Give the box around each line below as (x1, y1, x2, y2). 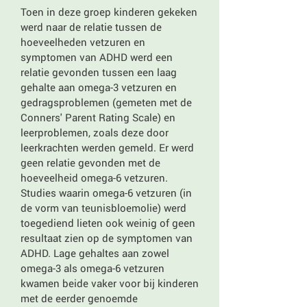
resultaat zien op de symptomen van (21, 231, 193, 245)
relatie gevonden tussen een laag (21, 65, 177, 79)
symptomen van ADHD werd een (21, 50, 173, 64)
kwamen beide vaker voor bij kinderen (21, 276, 199, 290)
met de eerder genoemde (21, 291, 138, 305)
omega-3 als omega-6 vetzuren (21, 261, 164, 275)
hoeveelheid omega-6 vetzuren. (21, 171, 168, 184)
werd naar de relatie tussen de (21, 20, 162, 34)
